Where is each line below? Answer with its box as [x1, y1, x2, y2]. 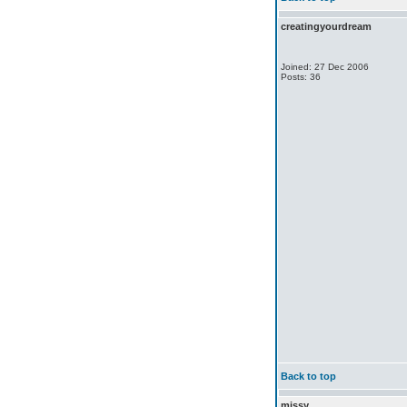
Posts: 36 [281, 72, 321, 82]
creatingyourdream [281, 21, 372, 32]
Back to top [281, 371, 336, 382]
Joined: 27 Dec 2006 [281, 62, 369, 72]
